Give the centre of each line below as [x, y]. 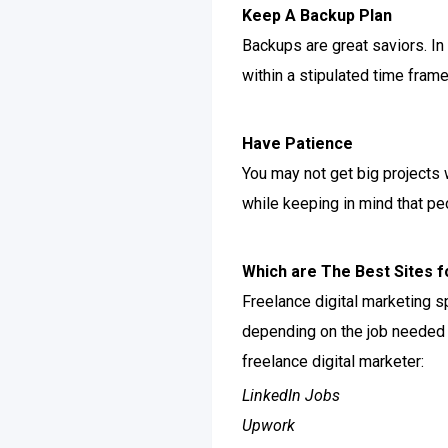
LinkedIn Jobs [291, 395]
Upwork [268, 425]
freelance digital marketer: [333, 361]
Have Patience [297, 143]
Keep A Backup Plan [317, 15]
